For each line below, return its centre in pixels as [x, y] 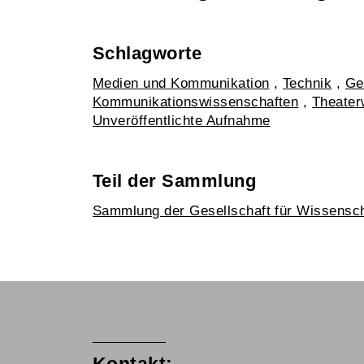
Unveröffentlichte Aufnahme [182, 121]
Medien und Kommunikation [181, 83]
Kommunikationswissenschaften [196, 102]
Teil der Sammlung [175, 181]
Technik [307, 83]
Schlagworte [147, 53]
